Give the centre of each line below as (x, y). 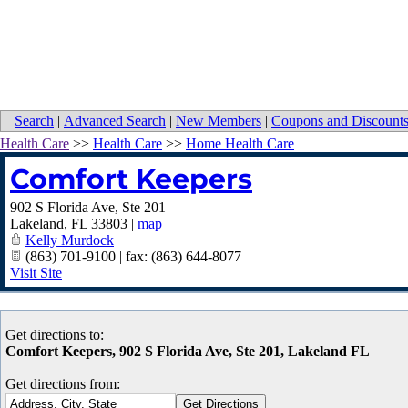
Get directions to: (55, 335)
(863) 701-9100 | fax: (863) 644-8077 (132, 257)
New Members (219, 121)
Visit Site (36, 273)
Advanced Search (115, 121)
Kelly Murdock (70, 240)
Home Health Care (240, 144)
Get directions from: (63, 384)
